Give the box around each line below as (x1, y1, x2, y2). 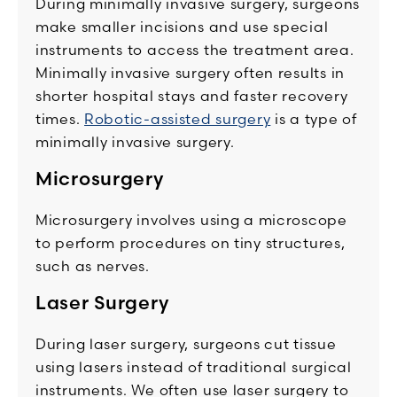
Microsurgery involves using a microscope (35, 211, 347, 230)
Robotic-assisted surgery (84, 110, 271, 128)
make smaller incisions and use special (35, 18, 329, 36)
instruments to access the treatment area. (35, 41, 354, 59)
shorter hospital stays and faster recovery (35, 87, 348, 105)
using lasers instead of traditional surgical (35, 358, 352, 377)
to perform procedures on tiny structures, (35, 234, 346, 253)
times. (35, 110, 85, 128)
